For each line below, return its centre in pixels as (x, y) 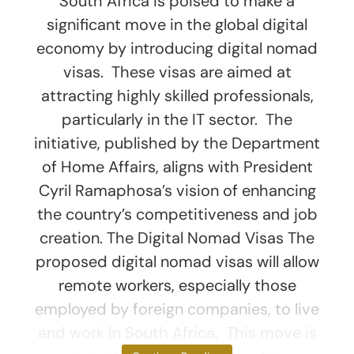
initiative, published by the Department (177, 143)
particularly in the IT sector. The (177, 119)
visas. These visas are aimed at (177, 72)
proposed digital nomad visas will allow (177, 261)
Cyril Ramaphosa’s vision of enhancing (177, 190)
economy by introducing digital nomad (177, 48)
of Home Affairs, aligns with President (177, 166)
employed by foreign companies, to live (177, 309)
